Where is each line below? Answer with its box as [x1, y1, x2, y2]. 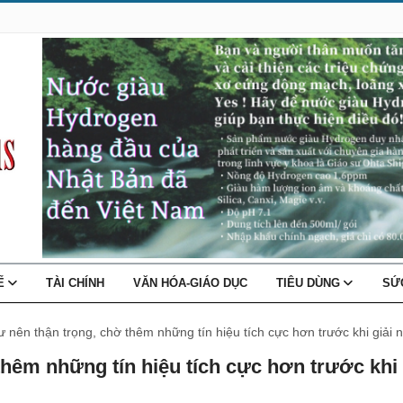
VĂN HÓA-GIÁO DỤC [133, 275, 248, 290]
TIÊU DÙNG [276, 275, 345, 290]
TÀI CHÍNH [46, 275, 105, 290]
